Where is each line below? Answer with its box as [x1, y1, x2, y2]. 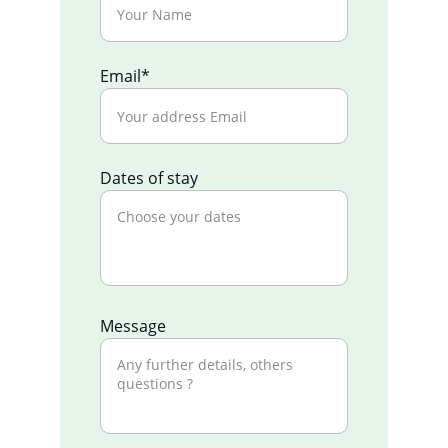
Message [100, 315, 166, 337]
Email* [100, 65, 150, 87]
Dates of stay [100, 167, 198, 189]
